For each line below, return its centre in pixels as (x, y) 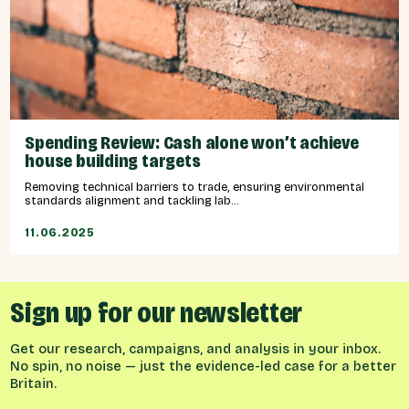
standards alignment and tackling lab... (132, 200)
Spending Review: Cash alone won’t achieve (192, 142)
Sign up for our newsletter (156, 312)
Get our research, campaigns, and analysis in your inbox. (196, 349)
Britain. (34, 383)
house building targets (113, 161)
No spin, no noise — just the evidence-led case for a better (204, 366)
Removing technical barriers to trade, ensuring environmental (194, 186)
